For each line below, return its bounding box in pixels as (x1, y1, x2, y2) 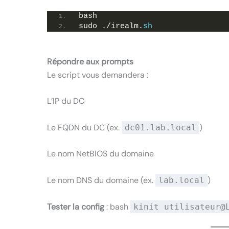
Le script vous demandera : (47, 69, 148, 80)
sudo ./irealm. (79, 21, 143, 31)
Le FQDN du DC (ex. (47, 122, 122, 133)
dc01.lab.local (125, 122, 196, 132)
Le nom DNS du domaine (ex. (47, 174, 155, 186)
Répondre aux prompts (47, 56, 133, 67)
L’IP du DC (47, 96, 84, 107)
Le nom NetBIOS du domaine (47, 148, 154, 159)
